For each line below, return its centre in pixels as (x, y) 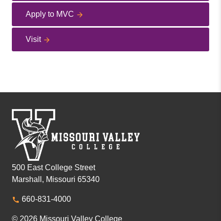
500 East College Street (54, 168)
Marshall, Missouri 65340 (56, 180)
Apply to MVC (50, 14)
